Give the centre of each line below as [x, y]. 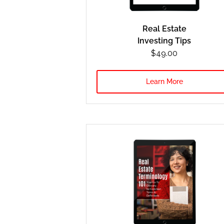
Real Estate [164, 28]
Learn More [164, 81]
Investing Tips [164, 40]
